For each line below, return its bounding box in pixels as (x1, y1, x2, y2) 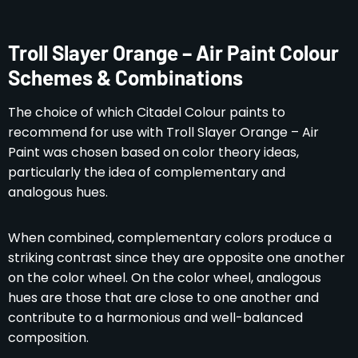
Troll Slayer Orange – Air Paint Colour (8, 39, 339, 65)
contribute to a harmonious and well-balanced (8, 308, 303, 327)
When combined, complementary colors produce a (8, 228, 332, 247)
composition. (8, 328, 89, 347)
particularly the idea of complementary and (8, 162, 285, 181)
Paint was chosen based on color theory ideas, (8, 142, 299, 161)
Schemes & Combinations (8, 64, 243, 89)
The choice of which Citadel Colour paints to (8, 102, 285, 121)
